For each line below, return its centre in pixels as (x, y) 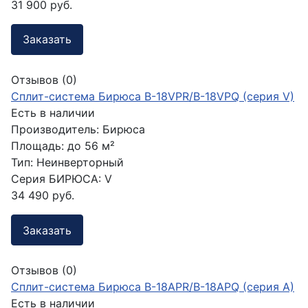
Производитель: (57, 130)
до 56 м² (91, 146)
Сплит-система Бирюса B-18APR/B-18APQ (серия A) (153, 287)
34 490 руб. (43, 196)
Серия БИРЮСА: (56, 179)
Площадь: (37, 146)
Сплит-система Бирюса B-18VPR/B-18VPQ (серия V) (153, 97)
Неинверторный (80, 163)
